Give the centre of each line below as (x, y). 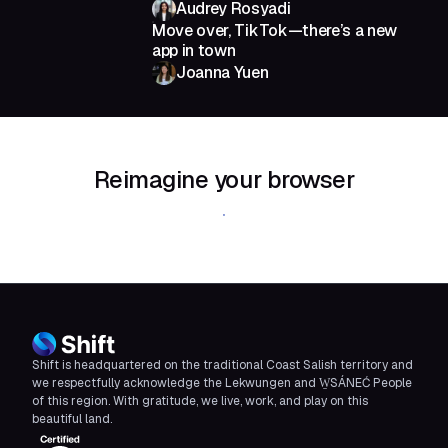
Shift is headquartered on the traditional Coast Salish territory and (222, 365)
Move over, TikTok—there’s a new (275, 31)
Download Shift (224, 215)
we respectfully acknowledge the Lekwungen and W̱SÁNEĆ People (222, 383)
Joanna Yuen (222, 73)
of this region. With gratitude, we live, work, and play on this (200, 401)
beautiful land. (72, 419)
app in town (194, 51)
